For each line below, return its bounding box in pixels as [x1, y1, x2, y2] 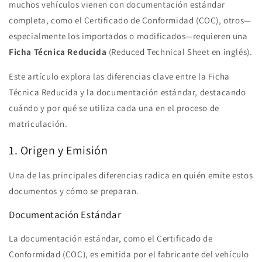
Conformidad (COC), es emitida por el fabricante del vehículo [9, 248, 250, 260]
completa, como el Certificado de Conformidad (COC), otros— [9, 15, 251, 26]
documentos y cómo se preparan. [9, 185, 140, 196]
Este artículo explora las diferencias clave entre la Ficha [9, 71, 230, 82]
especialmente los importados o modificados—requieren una [9, 30, 248, 42]
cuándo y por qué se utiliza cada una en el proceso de [9, 102, 219, 114]
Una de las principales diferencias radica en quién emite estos [9, 169, 253, 181]
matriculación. [9, 118, 68, 130]
